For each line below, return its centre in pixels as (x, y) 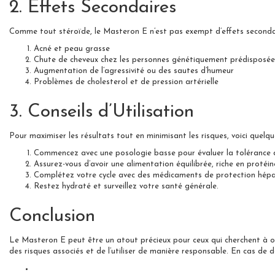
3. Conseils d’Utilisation (102, 112)
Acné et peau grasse (72, 48)
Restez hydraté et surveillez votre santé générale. (126, 186)
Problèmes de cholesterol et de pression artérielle (126, 82)
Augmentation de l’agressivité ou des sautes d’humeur (134, 71)
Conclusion (52, 216)
